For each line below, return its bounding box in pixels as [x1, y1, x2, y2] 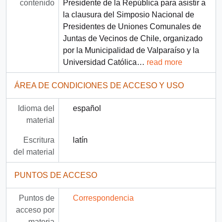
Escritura [23, 136, 55, 145]
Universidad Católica [62, 58, 137, 67]
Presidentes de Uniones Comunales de [62, 22, 201, 31]
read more [146, 58, 182, 67]
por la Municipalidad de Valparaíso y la [62, 46, 199, 55]
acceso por [15, 206, 55, 215]
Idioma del [17, 104, 55, 113]
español [72, 104, 101, 113]
